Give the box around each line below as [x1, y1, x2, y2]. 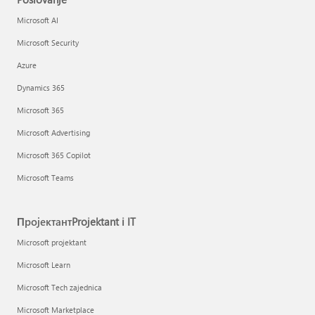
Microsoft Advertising [17, 127, 90, 138]
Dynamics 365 [17, 82, 65, 93]
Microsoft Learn [17, 259, 70, 270]
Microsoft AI [17, 15, 58, 25]
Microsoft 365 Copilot [17, 150, 91, 160]
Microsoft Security [17, 37, 79, 48]
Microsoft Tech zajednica [17, 282, 102, 292]
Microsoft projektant [17, 237, 86, 247]
